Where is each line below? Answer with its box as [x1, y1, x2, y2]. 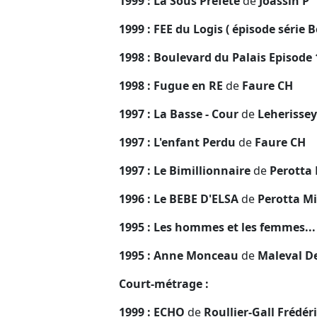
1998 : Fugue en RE [119, 77, 226, 93]
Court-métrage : [119, 275, 212, 292]
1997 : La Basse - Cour [119, 105, 241, 122]
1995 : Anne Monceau [119, 247, 241, 263]
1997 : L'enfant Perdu [119, 134, 238, 150]
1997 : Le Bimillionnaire [119, 162, 253, 178]
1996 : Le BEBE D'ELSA [119, 190, 241, 207]
